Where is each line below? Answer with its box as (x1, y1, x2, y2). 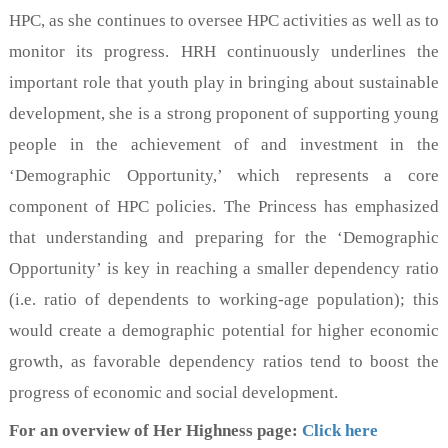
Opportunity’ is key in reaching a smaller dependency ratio (9, 258, 439, 278)
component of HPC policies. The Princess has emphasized (9, 196, 439, 216)
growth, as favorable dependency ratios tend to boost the (9, 351, 439, 371)
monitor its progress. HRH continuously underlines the (9, 41, 439, 61)
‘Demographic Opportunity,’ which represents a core (9, 165, 439, 185)
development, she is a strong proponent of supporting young (9, 103, 439, 123)
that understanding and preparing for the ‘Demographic (9, 227, 439, 247)
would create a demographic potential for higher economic (9, 320, 439, 340)
